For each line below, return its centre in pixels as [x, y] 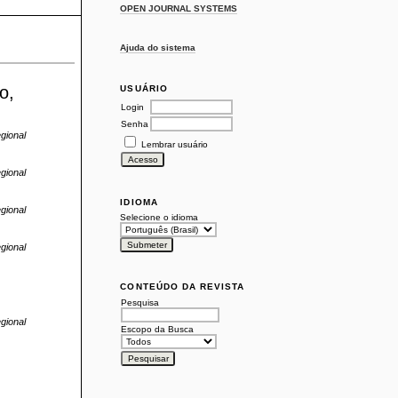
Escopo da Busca [158, 329]
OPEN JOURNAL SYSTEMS [179, 8]
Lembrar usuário [175, 144]
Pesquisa [140, 302]
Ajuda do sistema [158, 47]
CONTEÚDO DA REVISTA [183, 287]
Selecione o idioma [159, 217]
